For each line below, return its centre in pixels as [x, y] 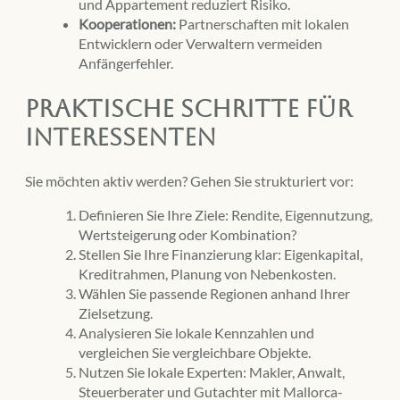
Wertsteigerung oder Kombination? [187, 235]
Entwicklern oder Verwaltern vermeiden [200, 44]
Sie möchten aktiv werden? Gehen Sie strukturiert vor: [189, 180]
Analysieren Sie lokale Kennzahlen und [196, 333]
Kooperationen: [127, 24]
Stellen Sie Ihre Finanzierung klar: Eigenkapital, [221, 254]
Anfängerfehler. [126, 63]
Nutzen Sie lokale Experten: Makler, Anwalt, [212, 372]
